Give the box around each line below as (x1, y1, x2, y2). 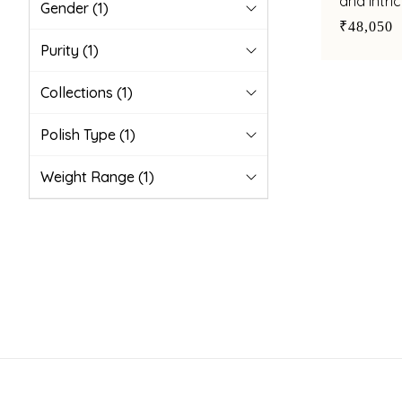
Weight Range (40, 168, 138, 186)
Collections (40, 83, 117, 101)
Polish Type (40, 126, 119, 144)
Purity (40, 41, 83, 59)
